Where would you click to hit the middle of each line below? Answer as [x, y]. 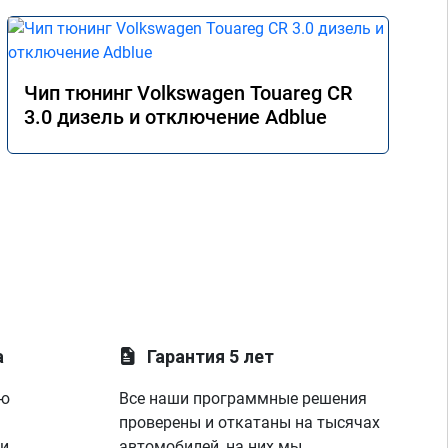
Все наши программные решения [243, 398]
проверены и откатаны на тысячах [250, 422]
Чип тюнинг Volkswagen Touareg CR [188, 93]
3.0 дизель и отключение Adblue [175, 117]
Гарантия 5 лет [211, 356]
